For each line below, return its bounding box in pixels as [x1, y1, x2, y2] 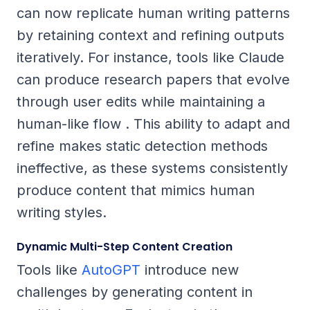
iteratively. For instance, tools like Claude [17, 48, 284, 66]
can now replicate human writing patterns [17, 4, 290, 21]
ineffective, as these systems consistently [17, 159, 288, 176]
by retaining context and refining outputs [17, 26, 284, 44]
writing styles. [17, 203, 107, 221]
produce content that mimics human [17, 181, 255, 199]
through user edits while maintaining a [17, 93, 265, 110]
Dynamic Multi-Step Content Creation [17, 238, 232, 255]
